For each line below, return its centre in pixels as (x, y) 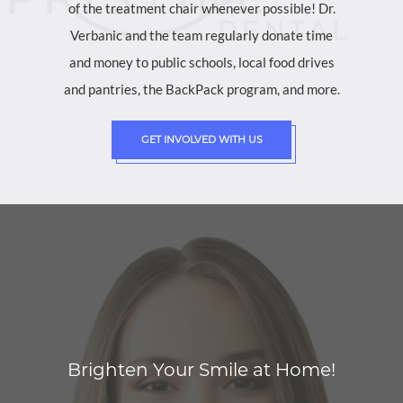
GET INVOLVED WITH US (201, 139)
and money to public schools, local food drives (201, 62)
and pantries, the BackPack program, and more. (201, 89)
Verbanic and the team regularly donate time (201, 35)
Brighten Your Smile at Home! (201, 370)
